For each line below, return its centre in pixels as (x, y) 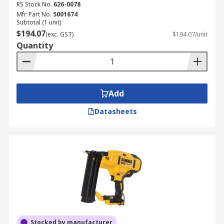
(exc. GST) (59, 34)
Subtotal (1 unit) (39, 22)
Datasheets (115, 111)
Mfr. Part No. (34, 14)
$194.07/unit (190, 34)
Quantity (35, 45)
